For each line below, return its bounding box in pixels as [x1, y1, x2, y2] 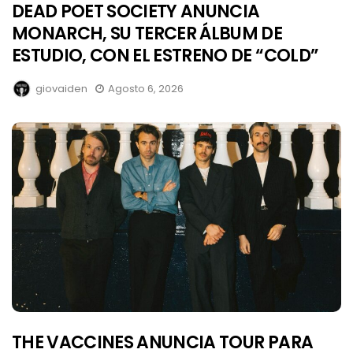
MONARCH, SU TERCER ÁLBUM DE [12, 20, 283, 46]
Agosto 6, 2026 [108, 80, 184, 96]
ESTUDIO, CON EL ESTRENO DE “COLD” [12, 43, 319, 68]
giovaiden [35, 80, 87, 96]
